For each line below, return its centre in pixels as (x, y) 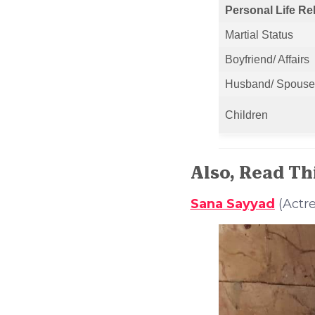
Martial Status (259, 34)
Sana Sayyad (232, 204)
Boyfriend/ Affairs (267, 59)
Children (246, 115)
